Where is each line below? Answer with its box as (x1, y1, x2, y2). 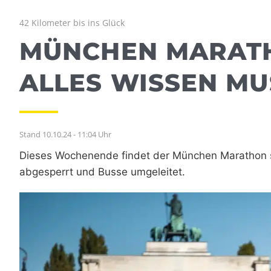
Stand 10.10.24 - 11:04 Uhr (19, 129, 111, 140)
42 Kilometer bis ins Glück (19, 17, 125, 29)
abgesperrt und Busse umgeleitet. (19, 166, 185, 178)
